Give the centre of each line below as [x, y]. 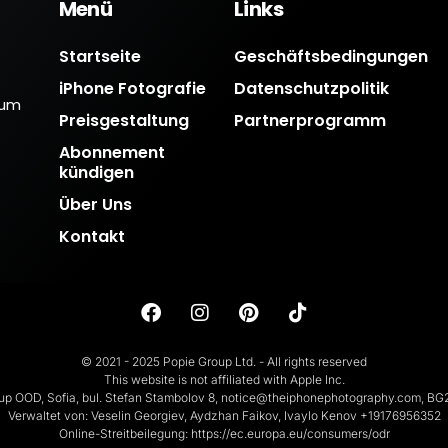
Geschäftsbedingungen [331, 56]
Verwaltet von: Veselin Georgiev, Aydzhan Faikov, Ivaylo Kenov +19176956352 [224, 415]
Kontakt [91, 236]
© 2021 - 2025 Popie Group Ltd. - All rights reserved [224, 361]
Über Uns [95, 204]
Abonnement [111, 152]
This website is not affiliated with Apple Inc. [224, 379]
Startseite [99, 56]
